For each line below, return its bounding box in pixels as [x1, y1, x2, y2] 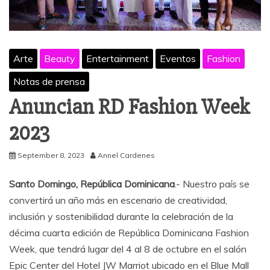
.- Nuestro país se [175, 177, 250, 190]
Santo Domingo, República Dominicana [9, 177, 175, 190]
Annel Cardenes [98, 150, 155, 160]
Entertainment [86, 52, 149, 64]
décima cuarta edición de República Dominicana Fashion [9, 226, 249, 239]
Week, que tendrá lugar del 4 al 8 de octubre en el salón [9, 242, 246, 255]
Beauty [44, 52, 75, 64]
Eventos [160, 52, 196, 64]
